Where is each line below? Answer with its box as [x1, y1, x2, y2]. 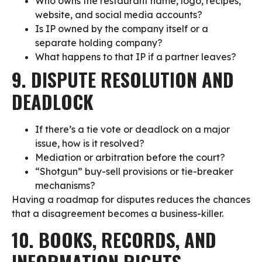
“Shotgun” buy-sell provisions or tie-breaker [35, 165, 233, 177]
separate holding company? [35, 36, 163, 49]
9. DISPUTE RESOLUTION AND [12, 65, 234, 93]
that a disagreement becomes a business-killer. [12, 207, 223, 219]
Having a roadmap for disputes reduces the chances [12, 193, 250, 205]
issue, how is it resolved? [35, 137, 144, 149]
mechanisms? [35, 179, 95, 191]
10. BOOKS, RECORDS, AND [12, 226, 216, 254]
